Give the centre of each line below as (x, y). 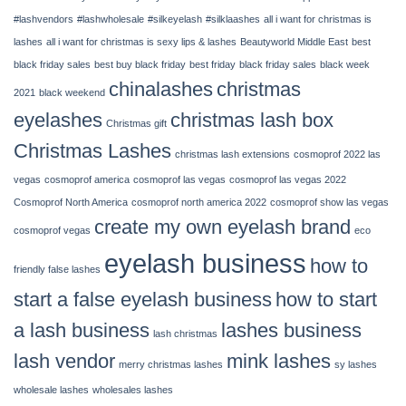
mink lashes (279, 362)
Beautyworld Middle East (294, 42)
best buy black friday (140, 65)
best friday (213, 65)
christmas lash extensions (232, 155)
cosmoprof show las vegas (329, 203)
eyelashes (58, 121)
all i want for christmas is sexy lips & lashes (141, 42)
